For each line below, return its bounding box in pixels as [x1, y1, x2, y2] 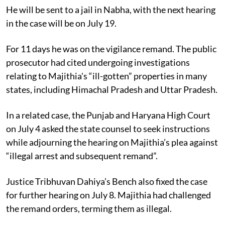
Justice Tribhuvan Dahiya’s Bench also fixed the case [6, 175, 207, 187]
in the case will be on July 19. [6, 17, 117, 29]
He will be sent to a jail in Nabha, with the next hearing [6, 4, 215, 15]
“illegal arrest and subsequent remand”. [6, 150, 158, 161]
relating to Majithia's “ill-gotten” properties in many [6, 70, 207, 81]
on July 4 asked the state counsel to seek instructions [6, 123, 210, 134]
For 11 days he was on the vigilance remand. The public [6, 43, 216, 54]
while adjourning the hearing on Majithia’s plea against [6, 136, 218, 148]
